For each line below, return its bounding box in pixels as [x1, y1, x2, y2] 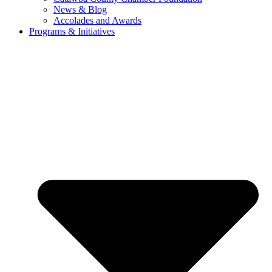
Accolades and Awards [53, 15, 141, 26]
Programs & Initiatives [29, 26, 115, 37]
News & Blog [53, 4, 107, 15]
